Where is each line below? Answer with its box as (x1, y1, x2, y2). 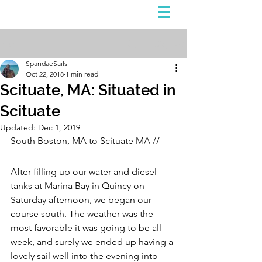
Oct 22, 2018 (26, 70, 64, 78)
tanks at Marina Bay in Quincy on (11, 180, 147, 191)
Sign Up (155, 38, 186, 49)
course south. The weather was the (11, 208, 156, 219)
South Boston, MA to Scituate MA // (11, 135, 160, 146)
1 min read (65, 70, 98, 78)
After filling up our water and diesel (11, 166, 159, 177)
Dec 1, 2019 (38, 122, 80, 133)
